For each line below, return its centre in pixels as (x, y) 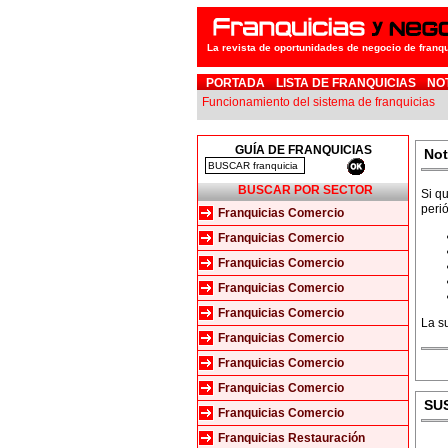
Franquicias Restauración (291, 438)
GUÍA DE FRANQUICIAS (303, 150)
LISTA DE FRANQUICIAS (346, 83)
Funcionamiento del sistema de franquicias (318, 102)
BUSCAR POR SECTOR (305, 190)
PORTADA (235, 83)
